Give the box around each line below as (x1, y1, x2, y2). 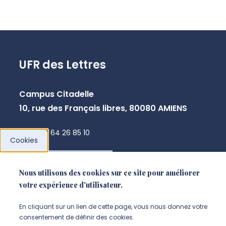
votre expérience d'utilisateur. (19, 180, 123, 190)
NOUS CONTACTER (37, 159, 94, 168)
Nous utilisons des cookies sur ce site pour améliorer (19, 168, 200, 178)
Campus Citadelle (19, 88, 94, 100)
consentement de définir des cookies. (19, 213, 134, 221)
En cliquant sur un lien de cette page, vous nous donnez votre (19, 202, 207, 211)
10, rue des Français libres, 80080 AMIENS (19, 102, 187, 114)
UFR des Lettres (19, 57, 106, 73)
